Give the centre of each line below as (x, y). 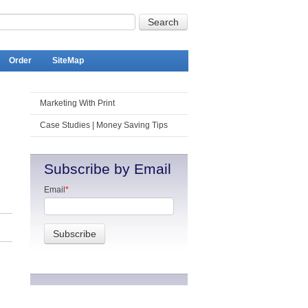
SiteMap (68, 60)
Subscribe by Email (107, 169)
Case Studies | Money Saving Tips (103, 125)
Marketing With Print (77, 103)
